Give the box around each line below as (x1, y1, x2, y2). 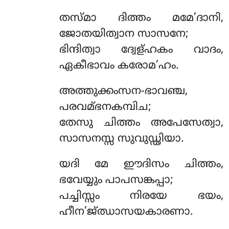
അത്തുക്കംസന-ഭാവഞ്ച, (59, 85, 188, 99)
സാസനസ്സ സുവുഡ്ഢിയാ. (59, 132, 184, 146)
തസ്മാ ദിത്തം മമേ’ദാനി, (59, 12, 223, 26)
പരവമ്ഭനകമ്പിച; (59, 101, 151, 114)
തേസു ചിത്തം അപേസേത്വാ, (59, 117, 223, 130)
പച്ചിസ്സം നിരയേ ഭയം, (59, 190, 223, 203)
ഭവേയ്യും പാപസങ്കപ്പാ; (59, 174, 173, 188)
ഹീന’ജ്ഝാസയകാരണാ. (59, 205, 193, 219)
